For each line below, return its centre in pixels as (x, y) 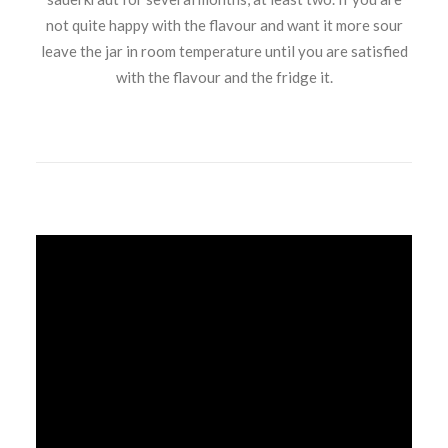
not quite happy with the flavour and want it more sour (224, 25)
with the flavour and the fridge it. (224, 77)
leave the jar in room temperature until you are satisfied (224, 51)
